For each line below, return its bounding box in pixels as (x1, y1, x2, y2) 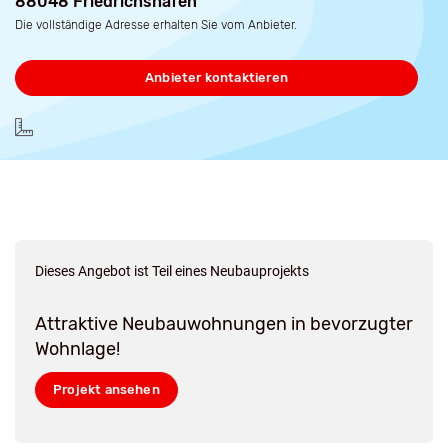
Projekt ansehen (53, 382, 160, 398)
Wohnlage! (35, 338, 120, 361)
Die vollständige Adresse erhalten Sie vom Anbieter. (15, 18, 297, 33)
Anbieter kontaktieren (145, 70, 288, 86)
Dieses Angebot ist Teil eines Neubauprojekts (35, 263, 309, 280)
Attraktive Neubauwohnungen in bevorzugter (35, 313, 413, 336)
